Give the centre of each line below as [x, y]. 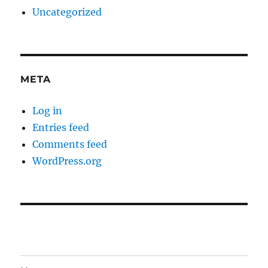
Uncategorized [67, 12]
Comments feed [70, 144]
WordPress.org [67, 161]
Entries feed [61, 128]
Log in [48, 111]
